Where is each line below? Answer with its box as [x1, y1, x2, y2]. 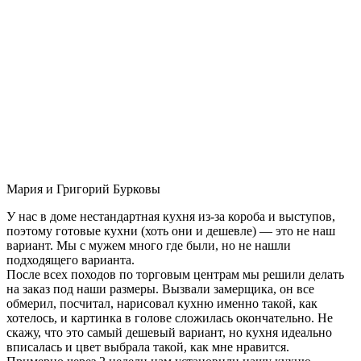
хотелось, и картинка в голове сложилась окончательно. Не [6, 310, 333, 325]
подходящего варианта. [6, 252, 135, 267]
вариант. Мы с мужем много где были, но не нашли [6, 238, 291, 252]
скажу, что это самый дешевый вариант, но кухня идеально [6, 325, 332, 339]
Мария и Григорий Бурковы [6, 181, 160, 196]
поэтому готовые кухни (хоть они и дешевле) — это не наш [6, 223, 335, 238]
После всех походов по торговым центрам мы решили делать [6, 267, 344, 281]
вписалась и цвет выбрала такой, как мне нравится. [6, 339, 289, 354]
